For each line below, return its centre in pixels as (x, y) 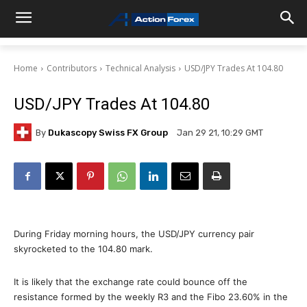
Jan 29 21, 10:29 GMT (220, 133)
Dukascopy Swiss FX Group (108, 132)
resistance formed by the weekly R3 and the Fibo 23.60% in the (151, 297)
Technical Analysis (140, 68)
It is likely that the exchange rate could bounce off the (131, 282)
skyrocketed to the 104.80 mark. (83, 249)
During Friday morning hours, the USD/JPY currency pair (134, 234)
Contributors (72, 68)
